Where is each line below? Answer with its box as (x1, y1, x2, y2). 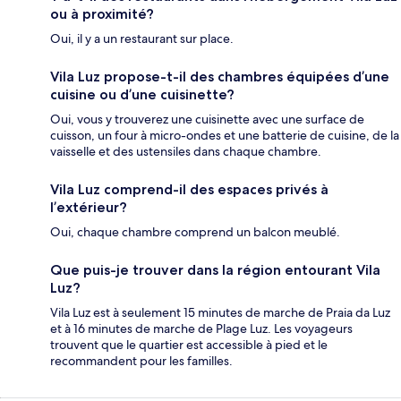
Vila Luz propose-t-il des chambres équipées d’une (50, 68, 389, 86)
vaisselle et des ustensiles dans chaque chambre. (50, 143, 321, 160)
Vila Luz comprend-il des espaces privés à (50, 181, 328, 199)
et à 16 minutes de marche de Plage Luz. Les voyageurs (50, 320, 353, 337)
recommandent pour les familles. (50, 353, 233, 370)
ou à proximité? (50, 5, 154, 23)
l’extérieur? (50, 199, 127, 217)
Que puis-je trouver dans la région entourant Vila (50, 261, 380, 279)
